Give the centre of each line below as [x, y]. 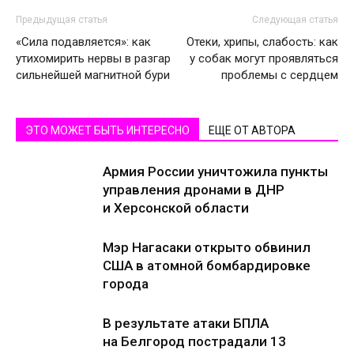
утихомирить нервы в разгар [93, 58]
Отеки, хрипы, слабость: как [262, 42]
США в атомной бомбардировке [207, 265]
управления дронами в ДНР [194, 190]
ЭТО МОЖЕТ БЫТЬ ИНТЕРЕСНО [107, 130]
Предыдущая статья [62, 20]
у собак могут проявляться [264, 58]
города [126, 284]
